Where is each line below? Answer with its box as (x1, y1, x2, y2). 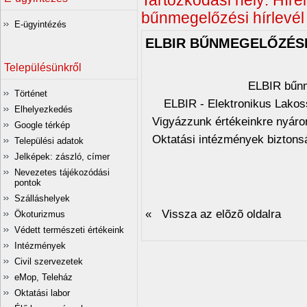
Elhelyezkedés (14, 104, 73, 114)
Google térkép (14, 120, 70, 130)
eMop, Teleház (14, 272, 73, 282)
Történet (14, 88, 47, 99)
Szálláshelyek (14, 193, 70, 204)
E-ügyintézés (14, 19, 66, 29)
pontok (14, 177, 41, 188)
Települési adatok (14, 136, 84, 146)
